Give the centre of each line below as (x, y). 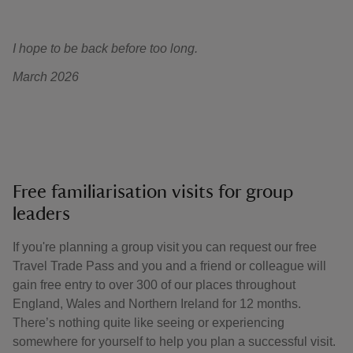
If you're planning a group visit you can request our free (165, 247)
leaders (44, 214)
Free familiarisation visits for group (153, 192)
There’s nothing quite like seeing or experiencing (149, 323)
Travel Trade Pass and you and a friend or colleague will (169, 266)
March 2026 (46, 77)
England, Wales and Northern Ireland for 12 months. (157, 304)
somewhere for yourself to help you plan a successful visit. (174, 342)
